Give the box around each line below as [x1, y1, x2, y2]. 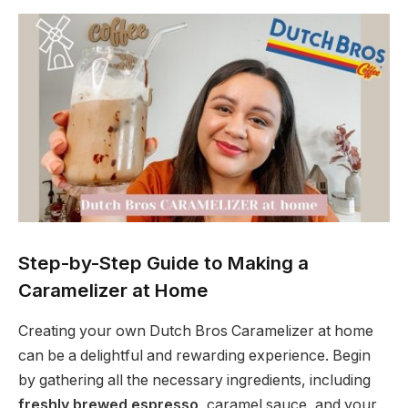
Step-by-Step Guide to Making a [18, 251, 309, 275]
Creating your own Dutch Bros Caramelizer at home [18, 321, 373, 340]
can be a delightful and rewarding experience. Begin [18, 346, 371, 364]
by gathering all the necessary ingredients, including [18, 371, 371, 389]
